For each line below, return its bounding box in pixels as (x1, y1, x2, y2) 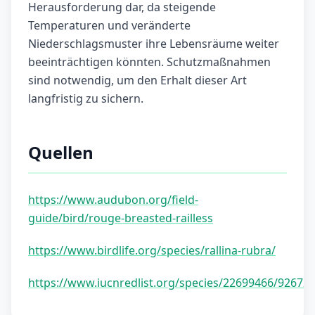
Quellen (28, 141, 94, 165)
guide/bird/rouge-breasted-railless (28, 210, 213, 226)
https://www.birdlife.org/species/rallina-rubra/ (28, 243, 276, 259)
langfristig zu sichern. (28, 91, 143, 107)
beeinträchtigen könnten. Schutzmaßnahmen (28, 54, 271, 70)
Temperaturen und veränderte (28, 18, 191, 34)
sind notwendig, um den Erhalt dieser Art (28, 72, 247, 89)
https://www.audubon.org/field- (28, 192, 198, 208)
